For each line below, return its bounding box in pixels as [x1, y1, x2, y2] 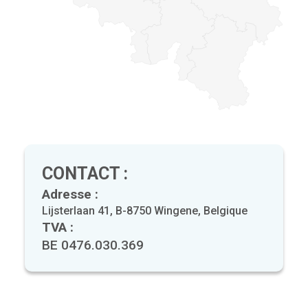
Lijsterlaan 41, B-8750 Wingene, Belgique [42, 204, 247, 218]
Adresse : [42, 186, 98, 203]
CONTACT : [42, 164, 128, 184]
